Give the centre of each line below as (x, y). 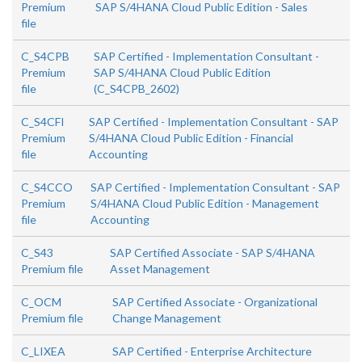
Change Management (167, 318)
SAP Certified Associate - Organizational (215, 302)
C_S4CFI (43, 122)
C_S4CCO (47, 187)
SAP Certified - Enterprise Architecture (213, 351)
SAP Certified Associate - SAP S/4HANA (212, 253)
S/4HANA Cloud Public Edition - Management (204, 204)
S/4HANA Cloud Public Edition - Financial (192, 138)
